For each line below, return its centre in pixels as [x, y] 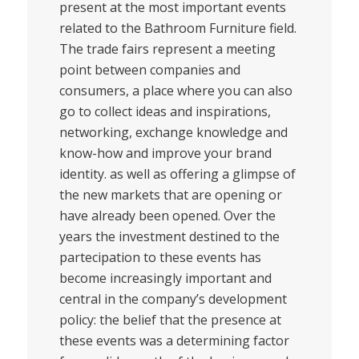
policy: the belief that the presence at [170, 319]
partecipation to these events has [160, 257]
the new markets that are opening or [170, 194]
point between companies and [149, 69]
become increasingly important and [165, 278]
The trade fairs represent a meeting [167, 48]
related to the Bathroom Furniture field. [177, 28]
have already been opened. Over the [167, 215]
